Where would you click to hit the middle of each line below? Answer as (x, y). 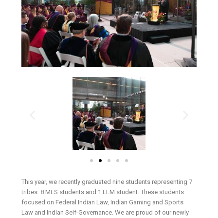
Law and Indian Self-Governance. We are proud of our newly (105, 213)
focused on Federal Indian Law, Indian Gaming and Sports (103, 202)
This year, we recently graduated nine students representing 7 (107, 182)
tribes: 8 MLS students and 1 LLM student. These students (103, 192)
